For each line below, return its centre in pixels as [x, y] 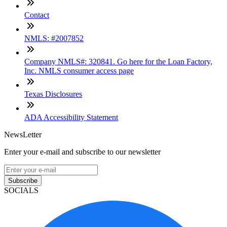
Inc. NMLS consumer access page [79, 71]
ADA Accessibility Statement [71, 118]
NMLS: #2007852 [54, 39]
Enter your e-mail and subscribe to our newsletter [82, 152]
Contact [37, 15]
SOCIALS [21, 191]
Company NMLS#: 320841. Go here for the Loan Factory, [118, 62]
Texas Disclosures [53, 94]
